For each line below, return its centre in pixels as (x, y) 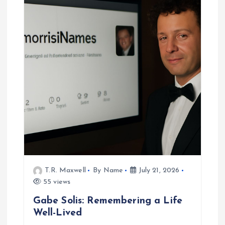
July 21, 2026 (158, 171)
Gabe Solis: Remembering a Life (107, 201)
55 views (56, 182)
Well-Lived (58, 213)
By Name (108, 171)
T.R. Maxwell (65, 171)
